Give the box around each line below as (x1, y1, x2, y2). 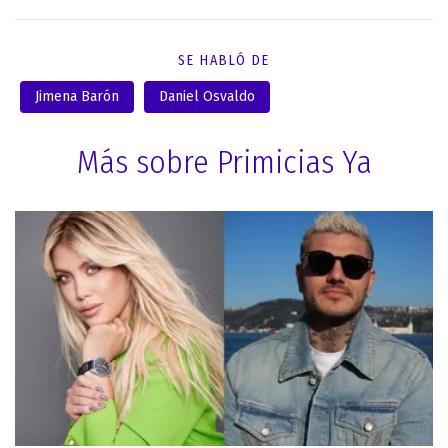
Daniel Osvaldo (159, 88, 255, 105)
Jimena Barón (35, 88, 119, 105)
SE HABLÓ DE (178, 52, 270, 69)
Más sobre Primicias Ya (76, 143, 372, 181)
